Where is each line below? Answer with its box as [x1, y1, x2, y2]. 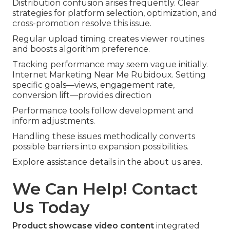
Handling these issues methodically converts [12, 131, 195, 141]
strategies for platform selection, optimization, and [12, 8, 217, 18]
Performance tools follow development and [12, 105, 194, 116]
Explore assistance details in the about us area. [12, 157, 202, 167]
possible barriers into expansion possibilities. [12, 141, 188, 151]
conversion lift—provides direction [12, 90, 151, 100]
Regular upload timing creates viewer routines [12, 33, 204, 44]
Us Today [12, 197, 90, 217]
